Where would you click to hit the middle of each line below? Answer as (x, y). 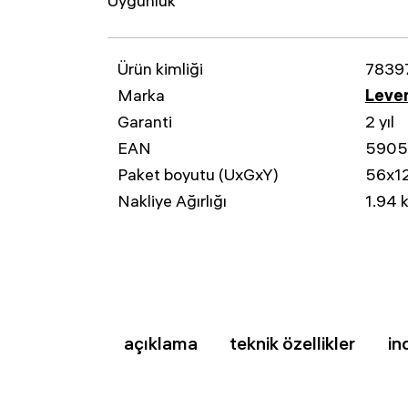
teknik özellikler (293, 343)
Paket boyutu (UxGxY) (198, 174)
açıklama (160, 343)
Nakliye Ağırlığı (172, 201)
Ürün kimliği (160, 69)
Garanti (145, 122)
